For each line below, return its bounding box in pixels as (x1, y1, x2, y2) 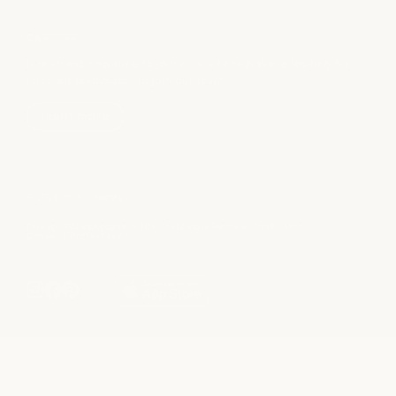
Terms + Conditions (210, 220, 304, 232)
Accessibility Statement (93, 220, 211, 232)
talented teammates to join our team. (27, 73, 228, 87)
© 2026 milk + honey (27, 190, 125, 202)
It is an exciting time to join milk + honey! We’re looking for (27, 57, 350, 70)
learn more (42, 108, 110, 124)
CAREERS (27, 31, 78, 43)
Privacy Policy (27, 220, 94, 232)
